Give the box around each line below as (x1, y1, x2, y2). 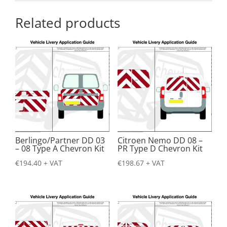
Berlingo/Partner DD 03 (15, 134, 105, 146)
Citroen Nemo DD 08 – (117, 134, 203, 146)
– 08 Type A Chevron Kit (15, 142, 104, 154)
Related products (15, 14, 120, 32)
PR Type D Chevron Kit (117, 142, 203, 154)
